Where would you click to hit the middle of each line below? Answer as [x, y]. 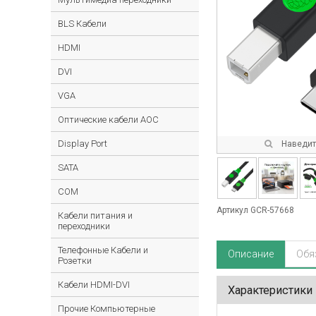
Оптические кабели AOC [108, 120]
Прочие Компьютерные [107, 309]
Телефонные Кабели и [103, 250]
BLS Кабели [82, 24]
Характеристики [270, 290]
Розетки [75, 261]
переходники [84, 226]
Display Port [83, 144]
